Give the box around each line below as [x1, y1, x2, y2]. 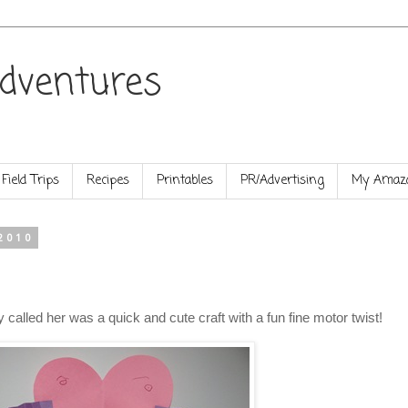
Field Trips [2, 171, 59, 191]
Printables [157, 171, 213, 191]
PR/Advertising [240, 171, 324, 191]
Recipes [87, 171, 129, 191]
